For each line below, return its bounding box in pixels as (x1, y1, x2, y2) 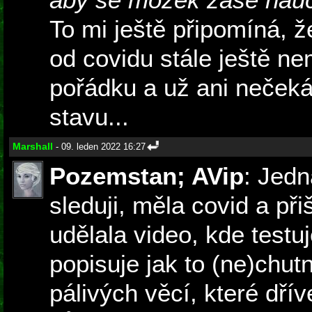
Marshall (13, 141, 53, 153)
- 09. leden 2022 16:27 (53, 141, 146, 153)
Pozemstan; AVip (49, 162, 244, 190)
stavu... (49, 103, 129, 131)
